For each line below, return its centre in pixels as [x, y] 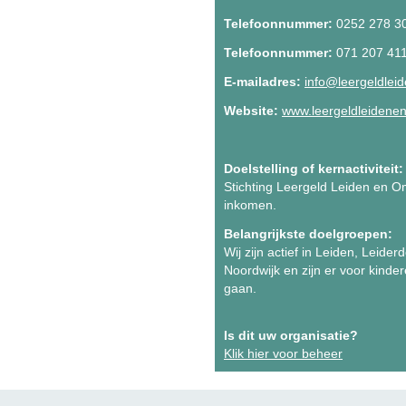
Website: [251, 111]
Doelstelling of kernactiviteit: [314, 169]
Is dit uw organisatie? [291, 335]
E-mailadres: [262, 82]
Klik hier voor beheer [283, 353]
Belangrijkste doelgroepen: [308, 234]
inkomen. [250, 205]
